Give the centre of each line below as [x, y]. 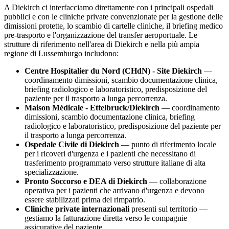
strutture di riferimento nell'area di [59, 44]
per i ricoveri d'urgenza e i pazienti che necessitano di [110, 153]
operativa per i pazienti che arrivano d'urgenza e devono [114, 190]
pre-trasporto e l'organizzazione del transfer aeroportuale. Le [101, 35]
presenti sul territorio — [168, 209]
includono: [100, 53]
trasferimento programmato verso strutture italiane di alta [115, 163]
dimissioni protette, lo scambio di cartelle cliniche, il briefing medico [113, 26]
